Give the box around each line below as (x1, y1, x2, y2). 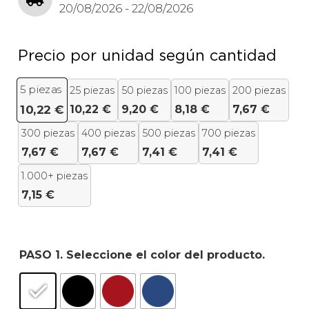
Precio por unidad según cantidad (17, 46, 277, 65)
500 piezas (141, 127, 195, 140)
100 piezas (174, 84, 226, 97)
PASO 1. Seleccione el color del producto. (19, 248, 265, 261)
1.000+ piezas (21, 170, 88, 183)
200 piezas (232, 84, 286, 97)
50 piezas (121, 84, 168, 97)
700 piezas (201, 127, 255, 140)
